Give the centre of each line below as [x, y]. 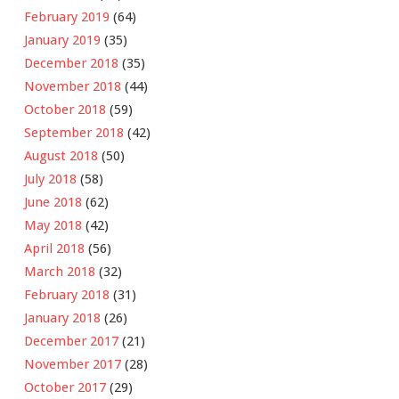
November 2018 [73, 87]
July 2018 [50, 179]
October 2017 [65, 388]
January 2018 [62, 318]
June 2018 [53, 203]
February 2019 [67, 17]
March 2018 [60, 272]
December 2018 [71, 64]
